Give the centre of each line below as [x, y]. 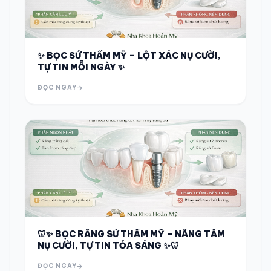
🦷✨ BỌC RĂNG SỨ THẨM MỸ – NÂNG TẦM [131, 234]
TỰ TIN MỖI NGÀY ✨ [81, 67]
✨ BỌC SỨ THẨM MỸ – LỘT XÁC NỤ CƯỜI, [129, 56]
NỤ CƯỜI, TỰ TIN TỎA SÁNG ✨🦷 [108, 246]
